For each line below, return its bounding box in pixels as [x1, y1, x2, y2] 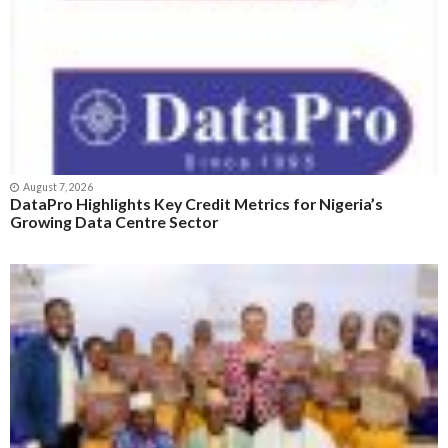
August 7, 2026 [22, 180, 93, 193]
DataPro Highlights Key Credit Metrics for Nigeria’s [10, 193, 383, 213]
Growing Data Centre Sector [10, 211, 218, 231]
